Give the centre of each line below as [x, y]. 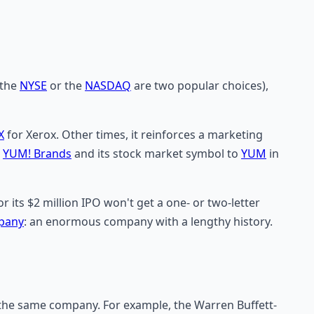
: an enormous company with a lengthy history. [148, 221]
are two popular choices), [200, 85]
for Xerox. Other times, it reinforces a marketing [134, 134]
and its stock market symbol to [156, 153]
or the [66, 85]
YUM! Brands [37, 153]
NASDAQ [108, 85]
